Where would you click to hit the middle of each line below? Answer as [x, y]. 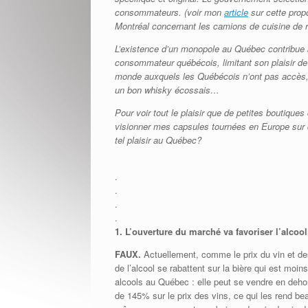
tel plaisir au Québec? [158, 140]
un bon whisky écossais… [167, 89]
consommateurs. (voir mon [169, 12]
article [236, 12]
